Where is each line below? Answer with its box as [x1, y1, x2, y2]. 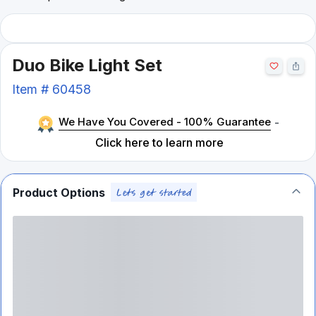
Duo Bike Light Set [12, 55, 162, 75]
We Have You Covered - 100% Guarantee [58, 115, 271, 128]
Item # [12, 82, 52, 97]
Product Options [13, 185, 105, 200]
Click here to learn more [95, 135, 224, 150]
